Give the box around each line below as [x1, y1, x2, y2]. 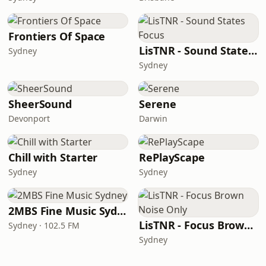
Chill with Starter [8, 150, 98, 164]
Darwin [139, 113, 167, 124]
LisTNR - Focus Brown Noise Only [244, 218, 254, 232]
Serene [139, 97, 176, 111]
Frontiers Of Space [8, 29, 106, 43]
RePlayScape [139, 150, 205, 164]
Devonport [8, 113, 50, 124]
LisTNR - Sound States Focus [248, 43, 258, 58]
